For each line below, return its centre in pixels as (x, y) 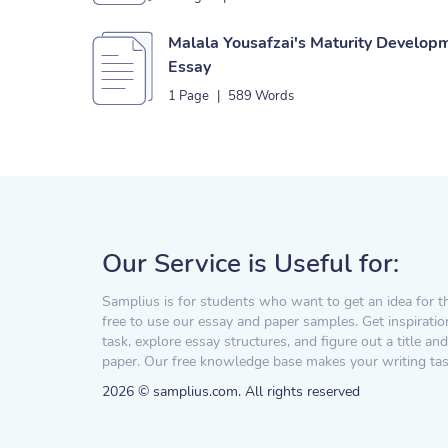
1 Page (188, 96)
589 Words (261, 96)
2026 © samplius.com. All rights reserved (231, 391)
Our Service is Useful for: (250, 263)
